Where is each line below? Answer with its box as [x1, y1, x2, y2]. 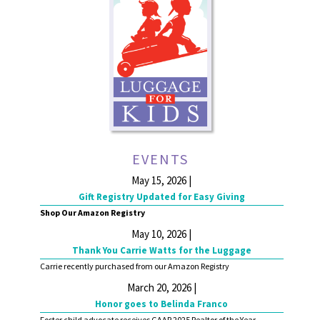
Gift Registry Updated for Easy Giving [78, 190, 245, 203]
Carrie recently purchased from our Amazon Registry [39, 260, 229, 271]
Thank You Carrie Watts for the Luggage [71, 244, 251, 256]
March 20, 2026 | [126, 280, 196, 294]
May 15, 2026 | [131, 173, 192, 187]
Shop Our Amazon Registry [39, 206, 145, 218]
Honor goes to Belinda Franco [95, 297, 229, 310]
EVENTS [131, 149, 189, 168]
